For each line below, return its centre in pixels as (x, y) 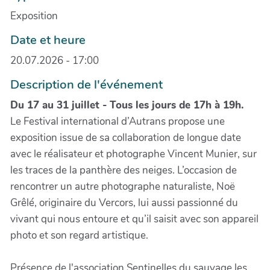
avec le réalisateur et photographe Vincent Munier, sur (133, 154)
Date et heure (49, 39)
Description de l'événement (86, 84)
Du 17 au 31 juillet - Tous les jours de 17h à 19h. (127, 105)
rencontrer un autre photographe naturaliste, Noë (123, 186)
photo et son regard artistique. (79, 235)
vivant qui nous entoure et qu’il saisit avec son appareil (134, 219)
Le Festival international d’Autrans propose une (118, 121)
